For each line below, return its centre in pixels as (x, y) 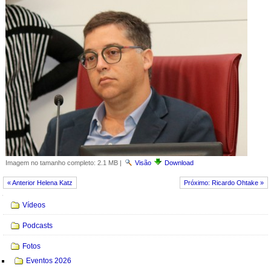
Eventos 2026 (49, 261)
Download (179, 162)
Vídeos (34, 205)
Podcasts (38, 226)
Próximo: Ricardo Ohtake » (224, 183)
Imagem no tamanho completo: (50, 162)
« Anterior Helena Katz (40, 183)
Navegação (22, 199)
